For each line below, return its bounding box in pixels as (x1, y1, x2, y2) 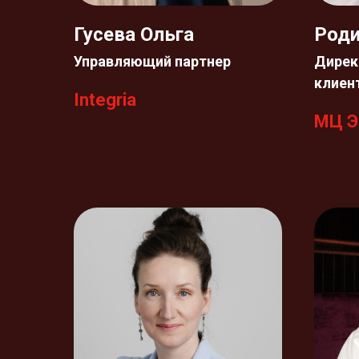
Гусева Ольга (74, 23, 194, 46)
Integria (74, 90, 136, 110)
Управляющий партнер (74, 53, 231, 70)
